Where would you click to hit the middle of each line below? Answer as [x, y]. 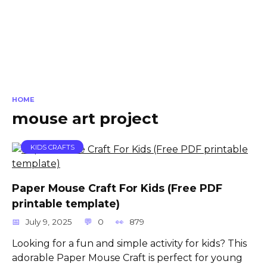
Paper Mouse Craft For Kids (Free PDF [117, 188]
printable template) [66, 203]
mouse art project [85, 118]
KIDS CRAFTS [52, 147]
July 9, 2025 [49, 221]
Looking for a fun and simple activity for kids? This [129, 243]
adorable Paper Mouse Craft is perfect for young [127, 257]
